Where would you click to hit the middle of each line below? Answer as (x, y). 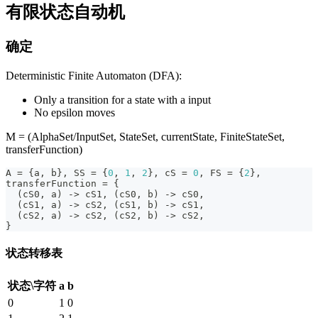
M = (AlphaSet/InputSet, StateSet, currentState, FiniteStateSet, (145, 137)
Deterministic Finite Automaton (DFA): (94, 76)
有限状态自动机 (65, 12)
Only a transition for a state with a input (122, 100)
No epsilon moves (75, 113)
